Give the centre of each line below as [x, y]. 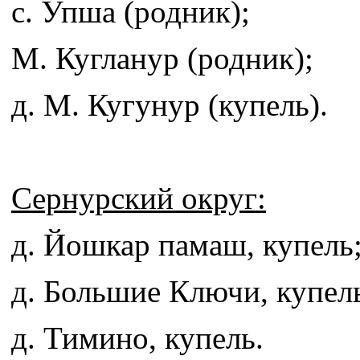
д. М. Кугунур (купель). [170, 105]
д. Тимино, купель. [137, 338]
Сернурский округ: [139, 198]
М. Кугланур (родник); [162, 59]
